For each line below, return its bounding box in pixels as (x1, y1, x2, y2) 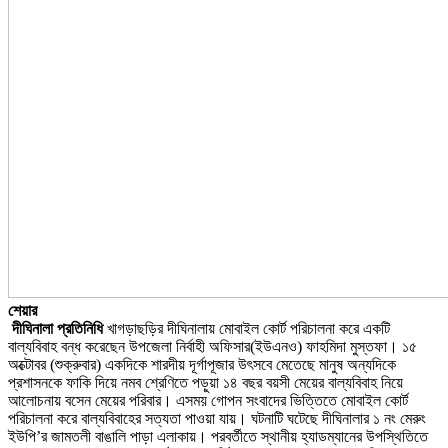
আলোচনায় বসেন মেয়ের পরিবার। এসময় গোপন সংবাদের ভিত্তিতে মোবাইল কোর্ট (8, 391, 408, 409)
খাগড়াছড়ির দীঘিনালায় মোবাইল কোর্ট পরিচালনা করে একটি (103, 319, 390, 337)
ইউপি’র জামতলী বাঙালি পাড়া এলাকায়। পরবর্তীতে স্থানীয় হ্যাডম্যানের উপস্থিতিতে (8, 427, 428, 445)
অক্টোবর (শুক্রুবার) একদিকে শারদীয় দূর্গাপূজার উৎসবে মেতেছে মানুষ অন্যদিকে (8, 355, 396, 373)
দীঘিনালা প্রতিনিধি (8, 319, 103, 337)
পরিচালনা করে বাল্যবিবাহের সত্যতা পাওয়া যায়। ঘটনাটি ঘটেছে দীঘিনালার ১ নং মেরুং (8, 409, 426, 427)
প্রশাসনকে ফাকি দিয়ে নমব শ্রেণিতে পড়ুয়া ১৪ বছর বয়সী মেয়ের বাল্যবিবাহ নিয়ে (8, 373, 403, 391)
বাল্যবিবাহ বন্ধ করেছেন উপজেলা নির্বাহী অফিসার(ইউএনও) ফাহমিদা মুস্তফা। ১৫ (8, 337, 417, 355)
